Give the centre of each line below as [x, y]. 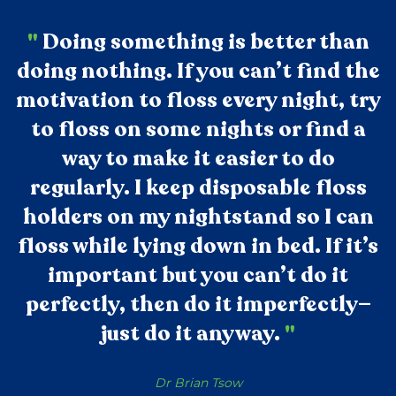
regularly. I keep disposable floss [198, 188]
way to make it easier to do [198, 159]
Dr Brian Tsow [198, 383]
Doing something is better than [203, 42]
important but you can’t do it [198, 276]
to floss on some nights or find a [198, 130]
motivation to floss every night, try [198, 101]
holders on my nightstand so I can [198, 217]
